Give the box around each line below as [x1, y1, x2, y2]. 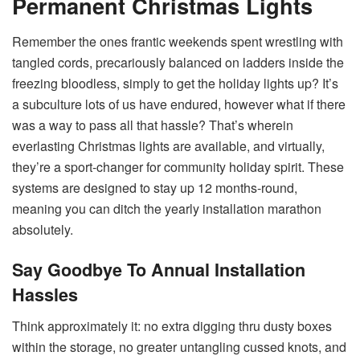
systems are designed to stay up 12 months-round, [12, 178, 297, 197]
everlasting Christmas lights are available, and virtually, [12, 136, 325, 155]
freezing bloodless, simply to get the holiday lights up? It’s [12, 73, 338, 92]
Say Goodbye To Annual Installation [12, 257, 305, 283]
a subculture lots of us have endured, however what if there [12, 94, 346, 113]
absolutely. [12, 219, 73, 239]
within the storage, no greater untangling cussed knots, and [12, 337, 346, 357]
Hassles [12, 282, 78, 308]
